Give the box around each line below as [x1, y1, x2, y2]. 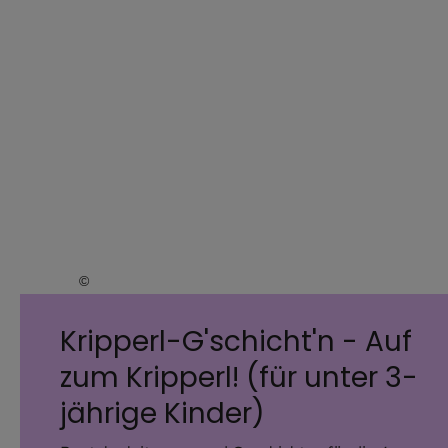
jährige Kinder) [60, 393, 265, 433]
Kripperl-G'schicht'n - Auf [60, 321, 412, 361]
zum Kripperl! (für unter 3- [60, 357, 418, 397]
